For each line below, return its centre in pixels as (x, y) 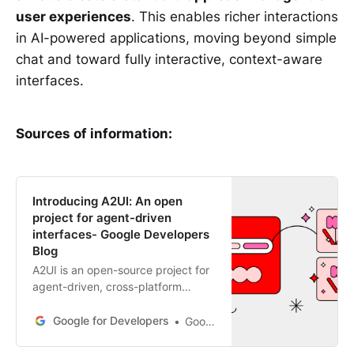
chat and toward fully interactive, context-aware (169, 59)
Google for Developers (111, 321)
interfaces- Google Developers (121, 234)
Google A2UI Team (195, 321)
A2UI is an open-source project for (121, 269)
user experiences (73, 16)
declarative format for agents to (115, 319)
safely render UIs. (78, 336)
